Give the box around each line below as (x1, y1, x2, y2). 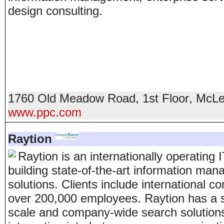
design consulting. (8, 4, 109, 17)
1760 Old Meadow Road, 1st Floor (8, 91, 189, 105)
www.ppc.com (8, 105, 81, 119)
